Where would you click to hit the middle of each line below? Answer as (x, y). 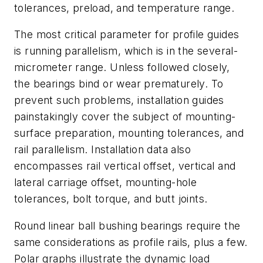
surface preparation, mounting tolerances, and (129, 133)
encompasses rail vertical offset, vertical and (125, 166)
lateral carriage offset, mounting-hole (106, 183)
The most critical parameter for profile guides (127, 35)
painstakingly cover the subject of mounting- (125, 117)
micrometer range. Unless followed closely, (122, 68)
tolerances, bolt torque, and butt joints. (111, 199)
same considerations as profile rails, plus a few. (131, 242)
